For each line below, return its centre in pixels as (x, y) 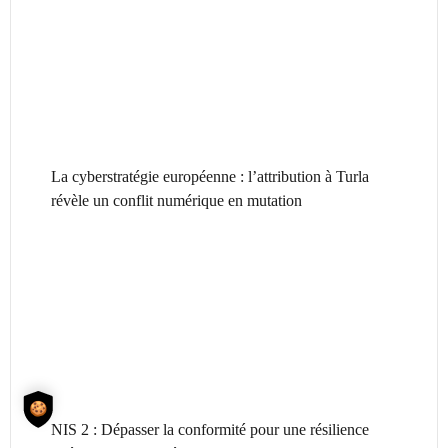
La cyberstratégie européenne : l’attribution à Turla (210, 176)
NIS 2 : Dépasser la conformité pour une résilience (210, 430)
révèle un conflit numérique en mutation (176, 200)
